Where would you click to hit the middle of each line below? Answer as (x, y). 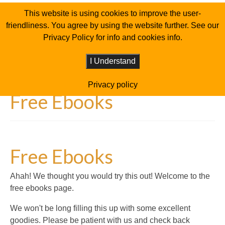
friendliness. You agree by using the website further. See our (113, 25)
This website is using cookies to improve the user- (113, 13)
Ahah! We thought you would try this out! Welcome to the (110, 176)
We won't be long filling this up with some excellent (100, 208)
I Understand (113, 61)
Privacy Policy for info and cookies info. (113, 37)
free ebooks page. (42, 188)
